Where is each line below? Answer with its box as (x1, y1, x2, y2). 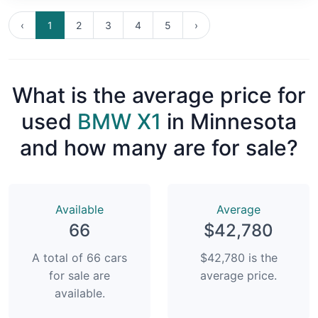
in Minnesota (161, 108, 297, 134)
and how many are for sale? (20, 134, 298, 160)
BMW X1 (77, 108, 161, 134)
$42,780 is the (199, 250, 278, 265)
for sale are (49, 268, 110, 283)
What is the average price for (12, 82, 306, 108)
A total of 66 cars (32, 250, 127, 265)
